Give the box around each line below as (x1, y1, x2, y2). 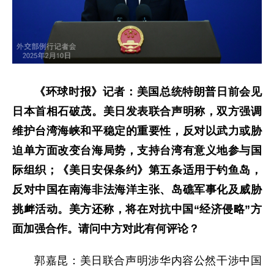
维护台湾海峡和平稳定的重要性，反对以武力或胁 (12, 124, 262, 137)
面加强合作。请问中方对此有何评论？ (12, 222, 199, 235)
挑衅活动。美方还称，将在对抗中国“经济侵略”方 (12, 202, 262, 215)
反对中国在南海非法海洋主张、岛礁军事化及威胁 (12, 183, 262, 196)
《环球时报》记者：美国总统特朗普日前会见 (34, 85, 262, 98)
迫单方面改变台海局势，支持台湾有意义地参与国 (12, 144, 262, 157)
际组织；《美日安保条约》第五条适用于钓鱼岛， (12, 163, 262, 176)
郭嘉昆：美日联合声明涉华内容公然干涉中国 (34, 254, 262, 267)
